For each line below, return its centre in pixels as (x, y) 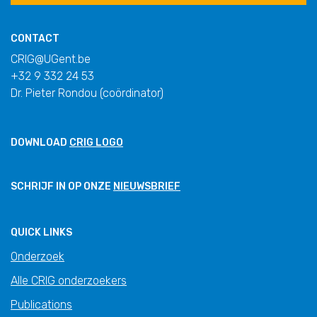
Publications (41, 304)
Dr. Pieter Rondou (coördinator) (87, 93)
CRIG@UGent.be (51, 59)
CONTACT (35, 39)
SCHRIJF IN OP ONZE (62, 186)
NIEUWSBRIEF (147, 186)
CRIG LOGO (96, 143)
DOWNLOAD (40, 143)
